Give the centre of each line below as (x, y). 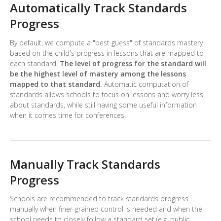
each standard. (35, 63)
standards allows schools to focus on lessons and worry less (107, 94)
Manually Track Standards (85, 164)
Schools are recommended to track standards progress (99, 199)
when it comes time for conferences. (68, 115)
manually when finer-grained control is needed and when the (106, 209)
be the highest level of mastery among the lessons (98, 74)
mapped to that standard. (56, 84)
